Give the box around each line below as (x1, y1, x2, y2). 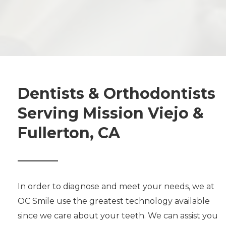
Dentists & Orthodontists (18, 84, 215, 103)
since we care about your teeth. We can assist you (18, 211, 218, 221)
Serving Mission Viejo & (18, 104, 204, 123)
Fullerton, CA (18, 124, 120, 143)
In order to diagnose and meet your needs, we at (18, 182, 214, 192)
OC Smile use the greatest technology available (18, 196, 210, 206)
